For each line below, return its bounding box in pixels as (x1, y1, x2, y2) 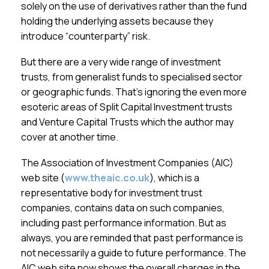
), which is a (150, 171, 200, 184)
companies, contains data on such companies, (21, 201, 225, 214)
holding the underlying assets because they (21, 14, 214, 28)
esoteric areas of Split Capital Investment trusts (21, 100, 233, 113)
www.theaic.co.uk (65, 171, 150, 184)
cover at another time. (21, 130, 119, 144)
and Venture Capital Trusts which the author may (21, 115, 234, 128)
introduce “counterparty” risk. (21, 29, 151, 43)
